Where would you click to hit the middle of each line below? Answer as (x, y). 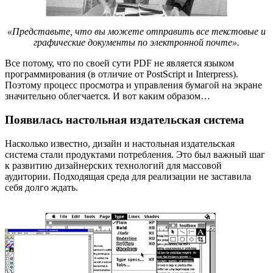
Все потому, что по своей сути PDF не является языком (119, 63)
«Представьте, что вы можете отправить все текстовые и (136, 32)
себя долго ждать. (41, 187)
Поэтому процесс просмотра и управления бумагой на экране (133, 85)
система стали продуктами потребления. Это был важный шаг (135, 154)
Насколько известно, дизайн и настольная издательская (120, 143)
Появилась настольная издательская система (125, 120)
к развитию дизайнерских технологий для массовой (113, 165)
